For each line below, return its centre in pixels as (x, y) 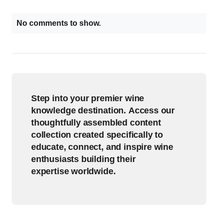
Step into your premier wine (88, 98)
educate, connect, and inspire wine (102, 147)
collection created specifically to (97, 135)
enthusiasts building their (83, 159)
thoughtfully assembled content (96, 123)
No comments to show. (59, 23)
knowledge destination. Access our (103, 110)
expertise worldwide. (73, 171)
